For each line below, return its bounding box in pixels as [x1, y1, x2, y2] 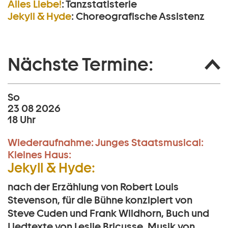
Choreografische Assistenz [76, 10, 205, 23]
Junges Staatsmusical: [95, 136, 204, 149]
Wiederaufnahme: [8, 136, 94, 149]
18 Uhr [8, 113, 36, 126]
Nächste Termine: [8, 53, 153, 75]
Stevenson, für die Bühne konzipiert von [8, 194, 192, 207]
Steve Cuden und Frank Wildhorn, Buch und [8, 207, 209, 220]
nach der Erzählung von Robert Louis [8, 181, 179, 193]
